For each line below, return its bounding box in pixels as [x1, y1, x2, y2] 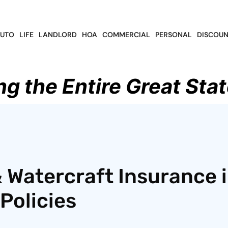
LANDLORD [38, 30, 77, 40]
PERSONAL [155, 30, 192, 40]
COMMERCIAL [102, 30, 150, 40]
